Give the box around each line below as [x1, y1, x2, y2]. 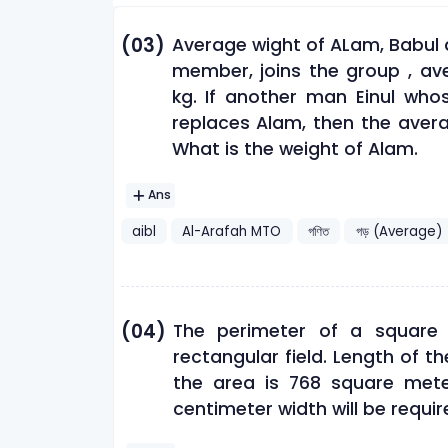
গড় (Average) [355, 221, 442, 241]
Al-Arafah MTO [182, 221, 282, 241]
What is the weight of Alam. [171, 136, 418, 161]
